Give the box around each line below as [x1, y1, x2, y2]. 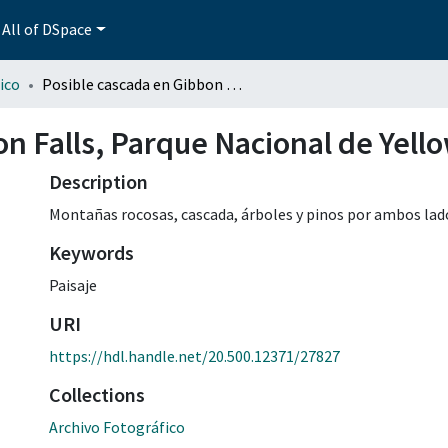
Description [49, 168, 148, 194]
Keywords [49, 239, 134, 265]
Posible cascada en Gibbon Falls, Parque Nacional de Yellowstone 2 [226, 73, 242, 94]
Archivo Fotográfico [49, 416, 185, 437]
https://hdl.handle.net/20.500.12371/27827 [49, 345, 340, 366]
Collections [49, 381, 145, 407]
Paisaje [49, 274, 97, 295]
